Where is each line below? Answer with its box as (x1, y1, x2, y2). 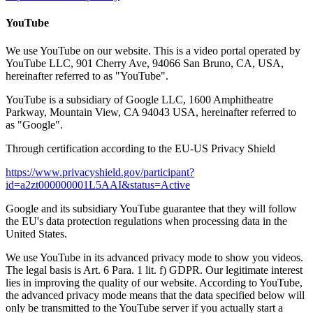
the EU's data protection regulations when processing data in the (6, 214, 287, 227)
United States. (6, 227, 67, 240)
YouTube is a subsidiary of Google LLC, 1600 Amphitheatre (6, 93, 273, 105)
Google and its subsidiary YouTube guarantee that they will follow (6, 202, 297, 214)
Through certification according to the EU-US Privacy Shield (6, 142, 275, 154)
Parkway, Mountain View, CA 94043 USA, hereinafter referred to (6, 105, 296, 118)
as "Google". (6, 118, 63, 131)
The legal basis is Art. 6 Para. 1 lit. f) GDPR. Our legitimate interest (6, 263, 303, 276)
